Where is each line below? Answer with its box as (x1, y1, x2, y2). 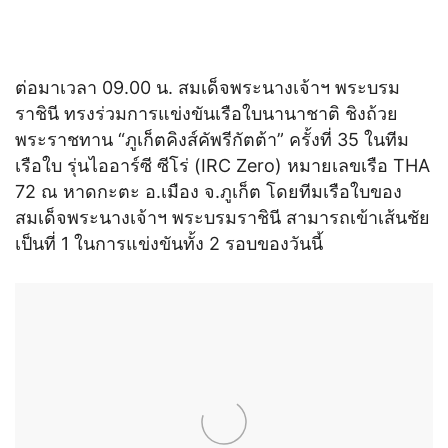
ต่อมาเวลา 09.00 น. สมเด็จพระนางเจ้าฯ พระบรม (15, 76, 400, 98)
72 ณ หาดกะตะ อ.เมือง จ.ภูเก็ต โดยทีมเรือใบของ (15, 180, 402, 202)
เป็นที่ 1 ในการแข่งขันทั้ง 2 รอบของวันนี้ (15, 232, 323, 254)
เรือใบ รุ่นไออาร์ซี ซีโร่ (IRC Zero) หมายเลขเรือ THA (15, 154, 430, 176)
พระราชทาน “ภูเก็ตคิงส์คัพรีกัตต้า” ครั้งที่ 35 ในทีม (15, 128, 409, 150)
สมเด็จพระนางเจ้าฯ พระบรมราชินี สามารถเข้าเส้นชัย (15, 206, 430, 228)
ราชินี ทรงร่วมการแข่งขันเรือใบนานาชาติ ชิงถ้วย (15, 102, 398, 124)
